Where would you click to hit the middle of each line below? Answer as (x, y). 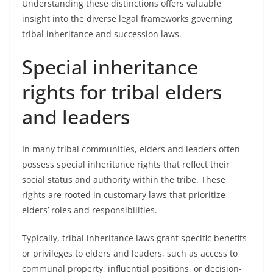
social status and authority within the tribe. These (124, 179)
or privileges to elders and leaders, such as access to (130, 253)
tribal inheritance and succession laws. (102, 34)
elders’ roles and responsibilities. (90, 210)
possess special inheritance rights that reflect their (126, 164)
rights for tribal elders (122, 92)
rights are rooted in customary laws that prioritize (124, 195)
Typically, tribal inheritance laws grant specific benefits (134, 238)
